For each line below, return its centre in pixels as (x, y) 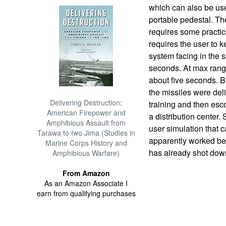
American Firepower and (86, 112)
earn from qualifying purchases (86, 193)
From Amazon (86, 173)
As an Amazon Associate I (86, 183)
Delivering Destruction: (86, 102)
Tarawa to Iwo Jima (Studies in (86, 133)
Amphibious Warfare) (86, 153)
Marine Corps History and (86, 143)
